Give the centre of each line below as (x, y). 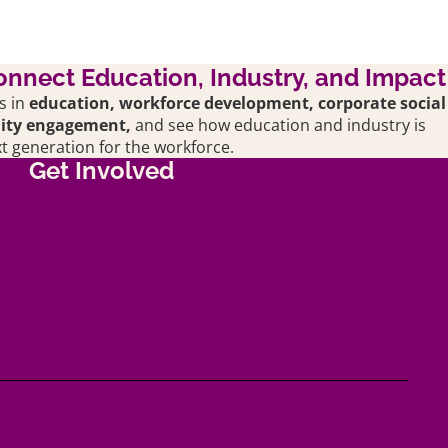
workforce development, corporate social (282, 103)
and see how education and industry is (278, 125)
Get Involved (101, 171)
